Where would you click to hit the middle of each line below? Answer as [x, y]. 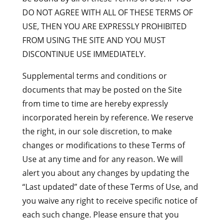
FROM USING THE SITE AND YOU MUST [94, 40]
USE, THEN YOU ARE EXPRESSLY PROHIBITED [104, 26]
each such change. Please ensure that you [100, 215]
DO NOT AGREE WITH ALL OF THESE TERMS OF [107, 12]
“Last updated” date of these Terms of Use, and [110, 187]
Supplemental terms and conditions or [94, 76]
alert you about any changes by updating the [106, 173]
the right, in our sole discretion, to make [97, 131]
